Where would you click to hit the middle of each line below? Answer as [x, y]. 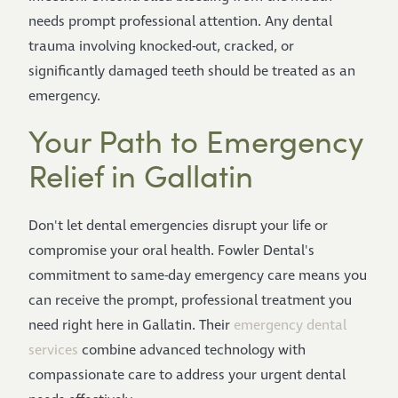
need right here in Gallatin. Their [131, 326]
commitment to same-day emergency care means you [198, 276]
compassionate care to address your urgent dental [187, 375]
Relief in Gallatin [141, 175]
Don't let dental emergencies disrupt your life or [178, 226]
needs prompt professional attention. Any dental [180, 22]
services [53, 350]
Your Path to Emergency [196, 140]
